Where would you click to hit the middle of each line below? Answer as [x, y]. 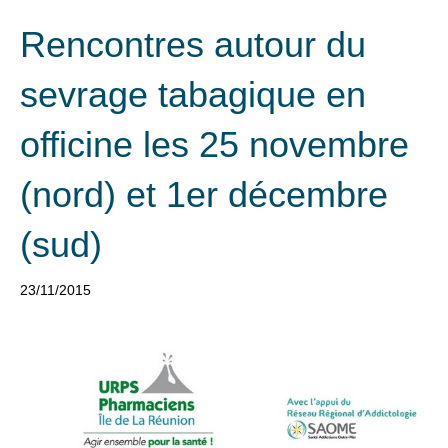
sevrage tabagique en [193, 94]
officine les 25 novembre [214, 144]
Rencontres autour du [193, 44]
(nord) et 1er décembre [204, 194]
